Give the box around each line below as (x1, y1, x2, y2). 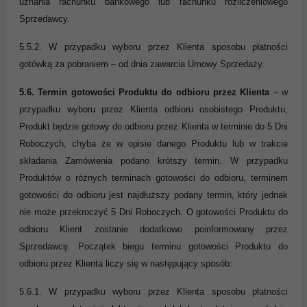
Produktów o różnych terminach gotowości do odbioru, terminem (19, 172, 288, 183)
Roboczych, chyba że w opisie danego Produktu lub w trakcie (19, 138, 288, 149)
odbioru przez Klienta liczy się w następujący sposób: (19, 258, 232, 269)
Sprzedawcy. (19, 13, 70, 24)
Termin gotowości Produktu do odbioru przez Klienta (38, 86, 270, 97)
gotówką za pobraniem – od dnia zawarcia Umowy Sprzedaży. (19, 58, 265, 69)
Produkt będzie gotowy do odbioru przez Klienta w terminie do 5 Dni (19, 121, 288, 132)
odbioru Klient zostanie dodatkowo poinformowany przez (19, 223, 288, 234)
